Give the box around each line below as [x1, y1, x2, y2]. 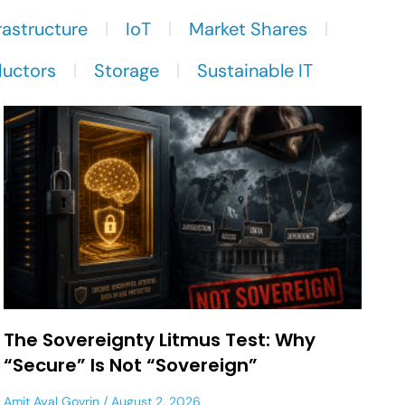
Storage [94, 58, 159, 82]
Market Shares [189, 16, 307, 41]
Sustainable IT [197, 58, 313, 82]
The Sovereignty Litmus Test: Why [4, 327, 316, 353]
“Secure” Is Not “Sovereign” [4, 353, 258, 379]
